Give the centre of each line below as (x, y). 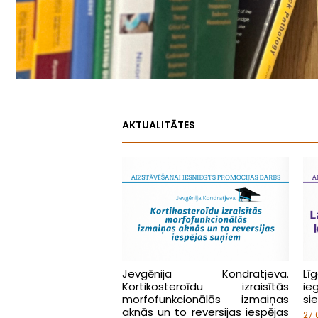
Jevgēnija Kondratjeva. (205, 274)
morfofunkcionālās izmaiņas (205, 300)
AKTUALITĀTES (159, 125)
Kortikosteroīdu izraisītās (205, 287)
